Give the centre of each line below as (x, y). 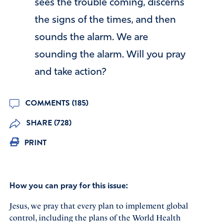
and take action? (71, 72)
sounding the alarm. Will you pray (110, 55)
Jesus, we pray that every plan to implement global (99, 206)
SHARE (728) (48, 123)
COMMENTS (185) (55, 103)
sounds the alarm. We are (91, 37)
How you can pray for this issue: (68, 186)
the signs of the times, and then (105, 20)
